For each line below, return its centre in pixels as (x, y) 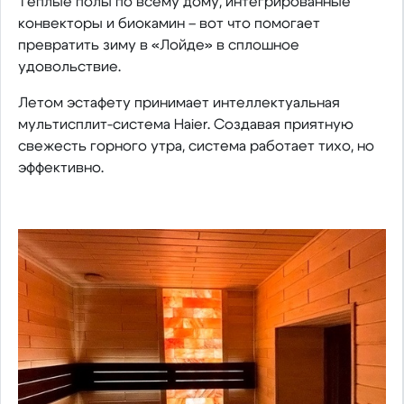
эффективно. (60, 168)
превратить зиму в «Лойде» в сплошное (158, 45)
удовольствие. (69, 67)
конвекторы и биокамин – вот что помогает (169, 23)
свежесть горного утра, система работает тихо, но (196, 146)
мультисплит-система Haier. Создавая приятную (185, 124)
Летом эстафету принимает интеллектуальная (179, 103)
